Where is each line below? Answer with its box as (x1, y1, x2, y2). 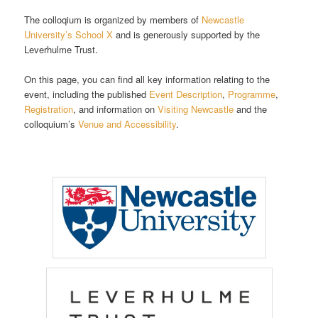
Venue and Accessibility (78, 117, 177, 131)
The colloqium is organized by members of (24, 13, 202, 27)
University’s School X (24, 28, 114, 42)
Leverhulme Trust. (24, 43, 99, 57)
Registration (24, 102, 74, 116)
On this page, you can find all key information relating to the (24, 72, 270, 87)
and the (234, 102, 268, 116)
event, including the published (24, 87, 150, 102)
